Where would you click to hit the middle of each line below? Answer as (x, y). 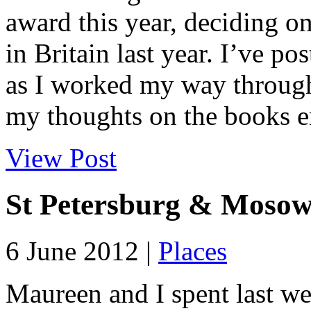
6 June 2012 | (82, 251)
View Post (61, 158)
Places (193, 251)
